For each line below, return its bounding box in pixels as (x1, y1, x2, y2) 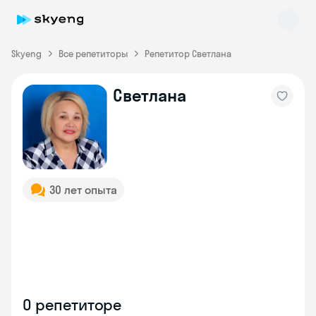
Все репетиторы (59, 48, 128, 59)
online (47, 115, 71, 126)
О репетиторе (23, 295, 122, 315)
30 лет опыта (49, 183, 117, 197)
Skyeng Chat (43, 101, 104, 115)
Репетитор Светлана (145, 48, 231, 59)
